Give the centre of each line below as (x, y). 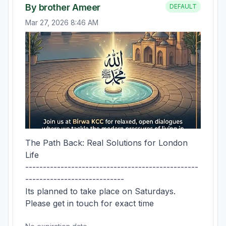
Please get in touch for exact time (90, 203)
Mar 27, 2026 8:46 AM (62, 22)
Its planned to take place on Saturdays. (100, 191)
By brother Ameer (63, 7)
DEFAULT (183, 6)
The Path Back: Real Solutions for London (106, 143)
